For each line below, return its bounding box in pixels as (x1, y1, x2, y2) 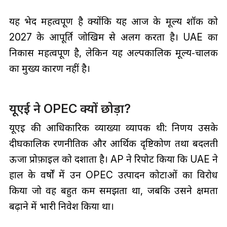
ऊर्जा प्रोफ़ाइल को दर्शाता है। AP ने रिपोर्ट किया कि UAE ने (9, 153, 218, 165)
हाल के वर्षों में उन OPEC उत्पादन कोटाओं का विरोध (9, 168, 218, 181)
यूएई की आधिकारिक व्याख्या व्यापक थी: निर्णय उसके (9, 121, 218, 134)
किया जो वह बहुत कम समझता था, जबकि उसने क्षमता (9, 184, 218, 197)
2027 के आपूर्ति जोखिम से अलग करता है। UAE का (9, 31, 218, 44)
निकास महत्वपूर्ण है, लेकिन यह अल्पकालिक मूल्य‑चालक (9, 47, 218, 59)
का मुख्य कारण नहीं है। (9, 62, 90, 75)
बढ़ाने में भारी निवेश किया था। (9, 200, 114, 212)
